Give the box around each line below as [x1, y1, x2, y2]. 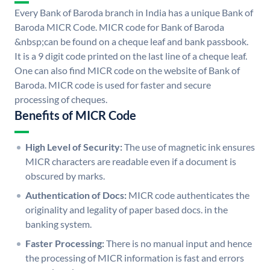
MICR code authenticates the [128, 189, 250, 201]
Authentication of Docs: [25, 189, 127, 201]
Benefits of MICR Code [14, 108, 136, 123]
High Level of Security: [25, 141, 122, 153]
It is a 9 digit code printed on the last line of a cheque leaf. [14, 50, 247, 62]
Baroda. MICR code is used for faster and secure [14, 79, 211, 91]
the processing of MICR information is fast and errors [25, 252, 244, 264]
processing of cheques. [14, 93, 107, 105]
